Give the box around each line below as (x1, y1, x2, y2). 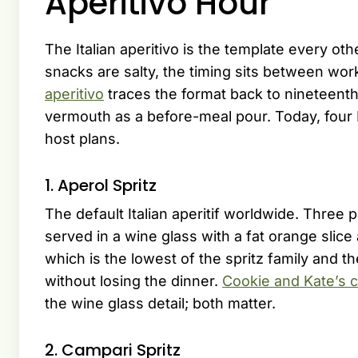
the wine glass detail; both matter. (45, 295, 276, 312)
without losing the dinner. (45, 272, 222, 290)
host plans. (45, 130, 120, 148)
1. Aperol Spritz (45, 174, 157, 197)
